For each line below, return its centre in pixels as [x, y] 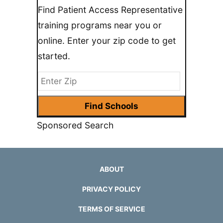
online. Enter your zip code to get [107, 40]
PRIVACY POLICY [111, 189]
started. [54, 56]
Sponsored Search [75, 125]
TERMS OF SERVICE [111, 209]
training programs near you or [100, 25]
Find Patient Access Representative [110, 9]
